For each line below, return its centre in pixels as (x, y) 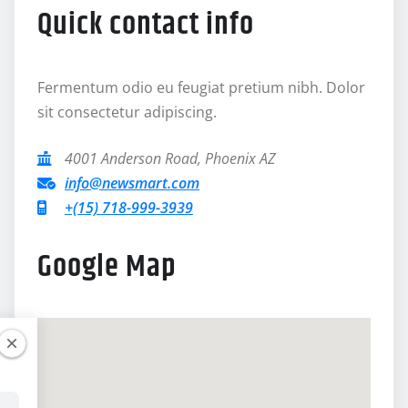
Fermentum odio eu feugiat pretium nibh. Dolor (201, 88)
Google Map (107, 266)
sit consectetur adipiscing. (127, 112)
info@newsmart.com (132, 184)
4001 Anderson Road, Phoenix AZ (170, 159)
